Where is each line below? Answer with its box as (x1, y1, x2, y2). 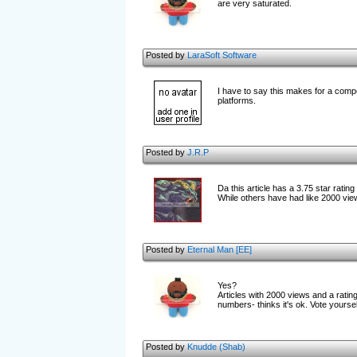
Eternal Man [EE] (186, 245, 252, 254)
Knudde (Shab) (186, 342, 245, 351)
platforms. (217, 96, 256, 105)
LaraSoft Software (186, 50, 257, 60)
